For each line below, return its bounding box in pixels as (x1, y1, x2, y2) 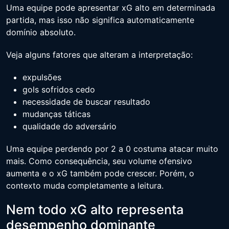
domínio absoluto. (6, 27, 76, 37)
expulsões (22, 72, 61, 82)
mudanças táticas (22, 108, 90, 119)
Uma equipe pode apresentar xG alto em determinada (6, 2, 215, 13)
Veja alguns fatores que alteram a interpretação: (6, 49, 193, 60)
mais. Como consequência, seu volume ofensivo (6, 155, 192, 166)
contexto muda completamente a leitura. (6, 180, 164, 191)
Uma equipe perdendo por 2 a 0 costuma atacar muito (6, 143, 218, 154)
